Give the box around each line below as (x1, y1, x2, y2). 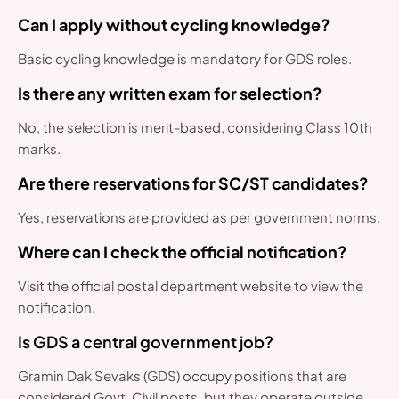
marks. (18, 140, 61, 158)
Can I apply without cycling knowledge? (18, 14, 330, 36)
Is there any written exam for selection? (18, 83, 322, 104)
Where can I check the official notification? (18, 241, 347, 263)
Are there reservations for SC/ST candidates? (18, 173, 369, 194)
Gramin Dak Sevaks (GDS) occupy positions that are (18, 367, 346, 385)
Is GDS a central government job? (18, 331, 273, 353)
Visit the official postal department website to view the (18, 277, 363, 295)
